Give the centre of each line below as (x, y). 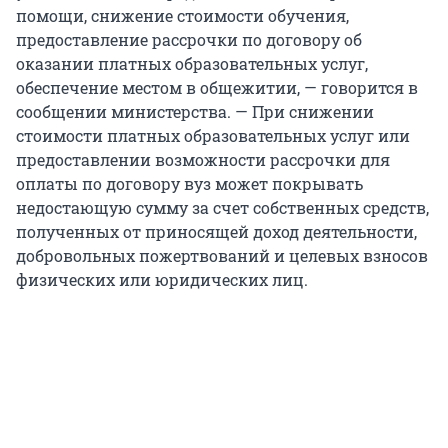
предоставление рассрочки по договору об (189, 40)
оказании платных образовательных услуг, (192, 64)
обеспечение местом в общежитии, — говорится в (217, 88)
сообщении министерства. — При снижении (195, 112)
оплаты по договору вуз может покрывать (189, 184)
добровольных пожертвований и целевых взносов (222, 256)
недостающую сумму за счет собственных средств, (222, 208)
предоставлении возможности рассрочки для (203, 160)
